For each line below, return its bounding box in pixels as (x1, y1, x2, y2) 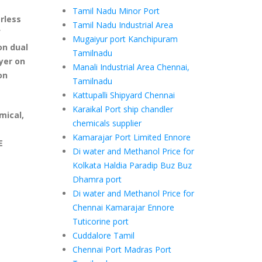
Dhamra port (72, 174, 122, 185)
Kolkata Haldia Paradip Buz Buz (72, 160, 192, 171)
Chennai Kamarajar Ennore (72, 202, 174, 213)
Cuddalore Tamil (72, 230, 135, 241)
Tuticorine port (72, 216, 129, 227)
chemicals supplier (72, 118, 142, 129)
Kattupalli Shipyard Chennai (72, 89, 175, 101)
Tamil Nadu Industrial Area (72, 19, 173, 30)
